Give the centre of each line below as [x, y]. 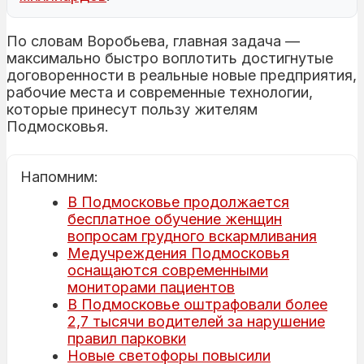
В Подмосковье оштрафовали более [197, 304]
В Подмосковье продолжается [178, 201]
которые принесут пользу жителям [132, 109]
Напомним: [59, 176]
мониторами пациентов [151, 287]
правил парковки [127, 338]
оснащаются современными [168, 270]
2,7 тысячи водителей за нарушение [196, 321]
